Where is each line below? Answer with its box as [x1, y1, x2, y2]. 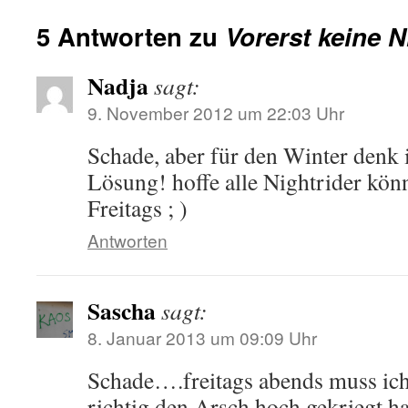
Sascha [87, 293, 156, 328]
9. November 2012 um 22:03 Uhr [87, 100, 344, 125]
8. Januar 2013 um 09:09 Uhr [87, 325, 317, 350]
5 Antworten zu [36, 18, 225, 54]
